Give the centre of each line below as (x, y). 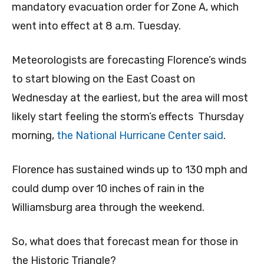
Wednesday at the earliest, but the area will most (130, 98)
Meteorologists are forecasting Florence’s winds (129, 60)
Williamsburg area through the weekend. (108, 208)
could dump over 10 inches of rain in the (108, 189)
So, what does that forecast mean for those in (125, 242)
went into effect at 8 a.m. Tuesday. (96, 26)
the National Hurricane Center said (140, 136)
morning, (34, 136)
